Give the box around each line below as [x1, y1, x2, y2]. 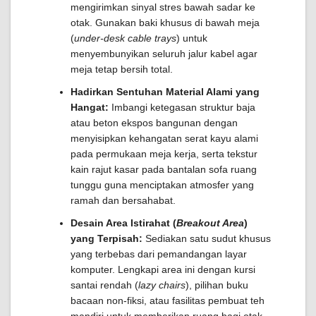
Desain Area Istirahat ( [71, 217, 176, 229]
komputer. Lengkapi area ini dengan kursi [71, 264, 255, 275]
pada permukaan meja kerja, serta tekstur [71, 148, 257, 159]
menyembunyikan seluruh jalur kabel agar [71, 48, 257, 59]
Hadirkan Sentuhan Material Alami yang [71, 86, 260, 97]
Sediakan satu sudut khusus [142, 233, 271, 244]
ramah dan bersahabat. [71, 195, 176, 206]
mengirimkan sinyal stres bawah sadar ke [71, 1, 255, 13]
